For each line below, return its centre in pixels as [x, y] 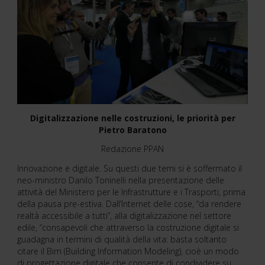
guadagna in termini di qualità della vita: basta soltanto [122, 239]
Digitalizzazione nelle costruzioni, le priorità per [132, 118]
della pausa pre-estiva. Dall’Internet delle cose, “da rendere [129, 203]
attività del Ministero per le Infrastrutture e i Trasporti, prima [131, 192]
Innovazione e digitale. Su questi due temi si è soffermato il [130, 168]
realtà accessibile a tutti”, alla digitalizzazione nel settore [124, 215]
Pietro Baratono [132, 130]
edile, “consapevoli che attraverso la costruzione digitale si [128, 227]
